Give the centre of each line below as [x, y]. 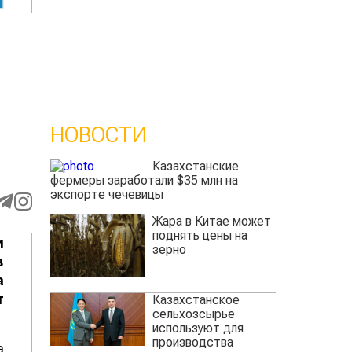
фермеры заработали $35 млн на [144, 181]
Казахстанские [195, 167]
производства [192, 342]
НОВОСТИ [98, 135]
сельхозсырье [193, 313]
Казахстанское [196, 299]
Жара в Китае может [211, 222]
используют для [198, 328]
